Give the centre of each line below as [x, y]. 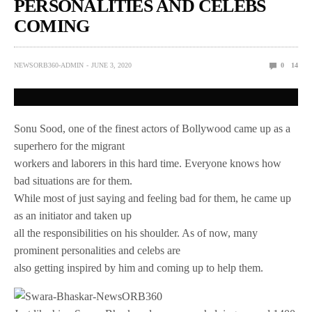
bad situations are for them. [73, 181]
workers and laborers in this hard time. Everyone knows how [148, 164]
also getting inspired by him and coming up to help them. [139, 268]
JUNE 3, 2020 [111, 65]
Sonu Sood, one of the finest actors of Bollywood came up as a [153, 129]
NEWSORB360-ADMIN [49, 65]
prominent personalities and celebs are [97, 251]
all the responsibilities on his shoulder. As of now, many [136, 233]
